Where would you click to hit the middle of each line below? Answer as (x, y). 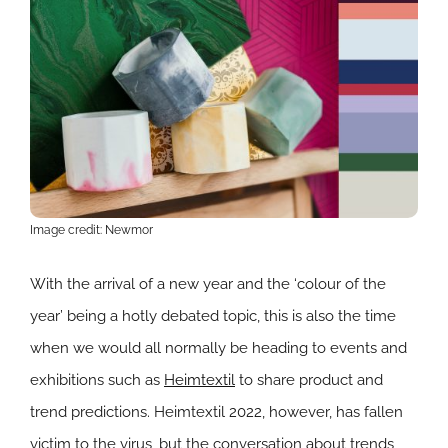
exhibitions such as (97, 380)
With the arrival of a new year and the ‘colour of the (208, 284)
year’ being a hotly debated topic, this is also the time (213, 316)
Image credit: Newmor (91, 230)
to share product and (309, 380)
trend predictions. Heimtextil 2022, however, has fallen (216, 412)
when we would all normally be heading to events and (218, 348)
